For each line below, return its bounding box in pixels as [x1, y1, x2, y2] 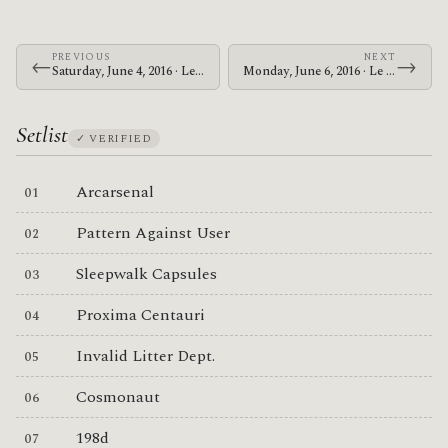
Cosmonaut [75, 384, 160, 409]
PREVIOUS [51, 49, 111, 64]
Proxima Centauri [75, 302, 205, 327]
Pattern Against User [75, 220, 230, 245]
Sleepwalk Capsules [75, 261, 217, 286]
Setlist [16, 120, 68, 149]
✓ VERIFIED [76, 129, 152, 147]
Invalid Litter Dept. [75, 343, 215, 368]
